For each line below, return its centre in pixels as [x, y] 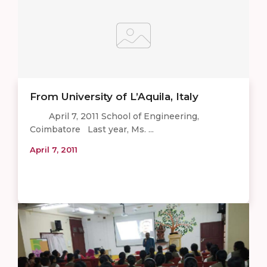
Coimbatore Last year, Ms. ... [92, 129]
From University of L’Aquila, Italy [114, 96]
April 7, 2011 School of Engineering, [114, 116]
